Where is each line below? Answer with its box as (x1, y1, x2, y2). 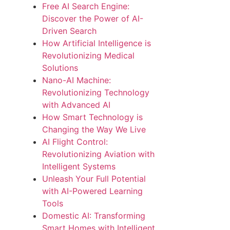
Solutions (42, 63, 79, 73)
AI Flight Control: (42, 137, 108, 147)
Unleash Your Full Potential (42, 174, 146, 184)
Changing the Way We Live (42, 124, 146, 135)
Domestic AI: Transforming (42, 210, 146, 221)
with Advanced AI (42, 100, 111, 110)
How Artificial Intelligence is (42, 38, 151, 48)
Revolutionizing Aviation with (42, 149, 155, 159)
